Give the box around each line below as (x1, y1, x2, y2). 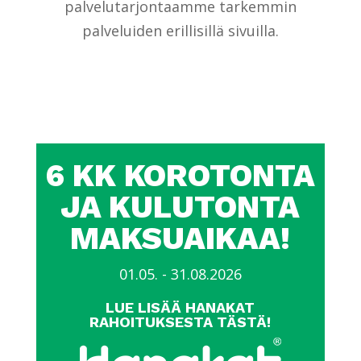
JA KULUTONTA (60, 188, 301, 225)
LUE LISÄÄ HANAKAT (106, 298, 255, 316)
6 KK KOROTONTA (45, 156, 316, 193)
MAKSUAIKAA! (70, 219, 291, 256)
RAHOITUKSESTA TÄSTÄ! (89, 313, 272, 330)
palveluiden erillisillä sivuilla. (81, 20, 279, 40)
